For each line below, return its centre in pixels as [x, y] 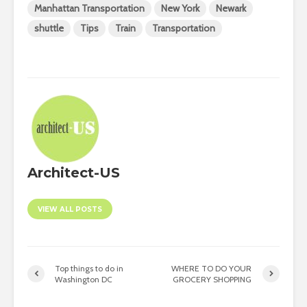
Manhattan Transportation [89, 8]
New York [180, 8]
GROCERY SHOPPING [212, 279]
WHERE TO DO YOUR [212, 268]
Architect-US [74, 172]
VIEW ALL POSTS [70, 209]
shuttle [49, 28]
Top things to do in [89, 268]
